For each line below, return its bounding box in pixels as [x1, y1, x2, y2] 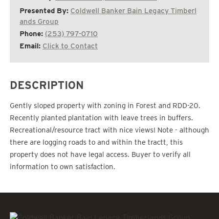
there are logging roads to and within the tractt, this [10, 137, 183, 147]
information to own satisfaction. [10, 162, 115, 171]
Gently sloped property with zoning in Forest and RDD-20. [10, 101, 200, 110]
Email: [20, 41, 43, 50]
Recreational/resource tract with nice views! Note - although [10, 125, 209, 134]
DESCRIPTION [10, 78, 84, 91]
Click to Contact [43, 41, 98, 50]
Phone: [20, 29, 45, 38]
